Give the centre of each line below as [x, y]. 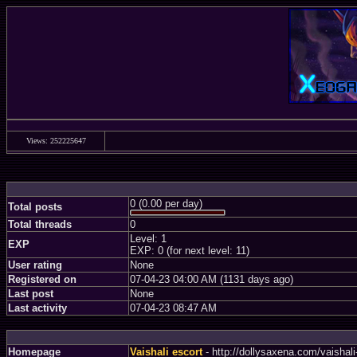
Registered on [42, 279]
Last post [31, 294]
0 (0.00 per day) [166, 204]
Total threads [40, 224]
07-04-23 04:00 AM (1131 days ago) [212, 279]
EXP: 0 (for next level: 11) [190, 251]
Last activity [37, 308]
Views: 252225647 [56, 141]
